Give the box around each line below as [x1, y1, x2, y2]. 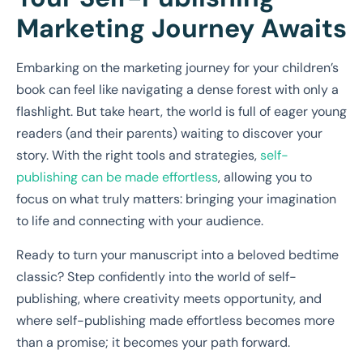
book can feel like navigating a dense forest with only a [16, 81, 339, 99]
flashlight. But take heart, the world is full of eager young [16, 103, 347, 121]
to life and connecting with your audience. [16, 212, 263, 230]
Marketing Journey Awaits [16, 11, 347, 46]
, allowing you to [218, 169, 312, 186]
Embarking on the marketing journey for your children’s [16, 59, 339, 77]
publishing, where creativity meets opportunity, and [16, 289, 322, 307]
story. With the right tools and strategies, [16, 147, 260, 164]
